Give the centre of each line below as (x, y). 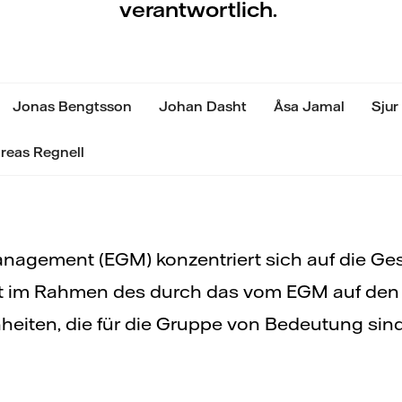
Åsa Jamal (309, 106)
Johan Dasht (203, 106)
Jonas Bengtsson (72, 106)
